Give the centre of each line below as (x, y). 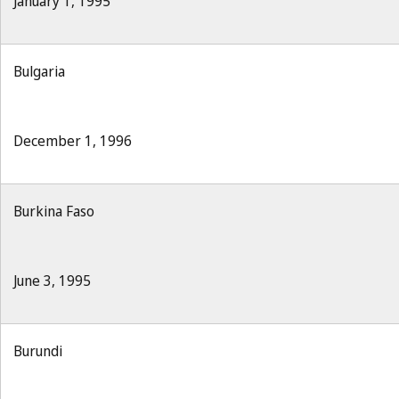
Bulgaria (39, 71)
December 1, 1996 (73, 141)
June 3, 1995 (52, 281)
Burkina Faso (54, 211)
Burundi (38, 351)
